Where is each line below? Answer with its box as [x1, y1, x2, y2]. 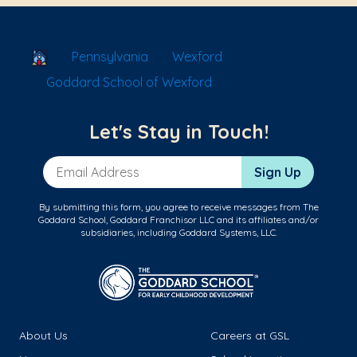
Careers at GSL [210, 328, 289, 343]
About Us [19, 328, 68, 343]
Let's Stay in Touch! [88, 120, 269, 144]
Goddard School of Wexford [46, 74, 212, 91]
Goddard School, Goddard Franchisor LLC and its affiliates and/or [38, 214, 319, 226]
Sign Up [254, 164, 301, 181]
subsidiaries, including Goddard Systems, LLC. [80, 226, 277, 239]
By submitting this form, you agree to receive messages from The [38, 201, 319, 214]
